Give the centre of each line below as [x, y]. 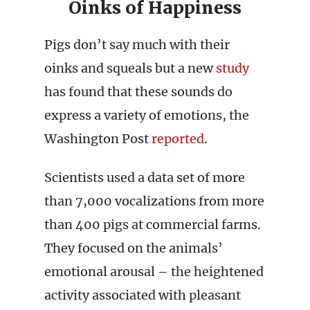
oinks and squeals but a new [130, 68]
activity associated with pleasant [143, 295]
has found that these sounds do [138, 92]
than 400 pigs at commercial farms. [153, 225]
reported [178, 139]
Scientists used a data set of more [145, 177]
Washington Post [98, 139]
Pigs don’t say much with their [137, 45]
